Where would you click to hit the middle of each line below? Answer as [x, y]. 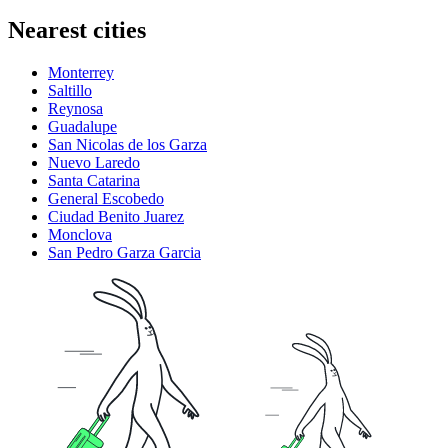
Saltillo [70, 90]
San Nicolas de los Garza [127, 144]
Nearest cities [77, 29]
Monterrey [81, 72]
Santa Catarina [94, 180]
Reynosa [75, 108]
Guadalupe [82, 126]
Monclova [80, 234]
